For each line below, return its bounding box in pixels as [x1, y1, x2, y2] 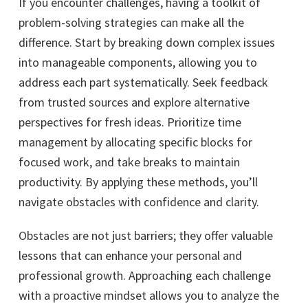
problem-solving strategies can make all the [19, 14, 244, 30]
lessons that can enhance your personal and [19, 247, 242, 263]
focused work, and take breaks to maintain [19, 154, 240, 170]
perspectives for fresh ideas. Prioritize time [19, 114, 241, 130]
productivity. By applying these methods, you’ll [19, 174, 258, 190]
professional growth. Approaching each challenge [19, 267, 271, 283]
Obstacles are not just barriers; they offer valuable [19, 228, 273, 243]
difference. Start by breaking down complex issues [19, 34, 275, 50]
